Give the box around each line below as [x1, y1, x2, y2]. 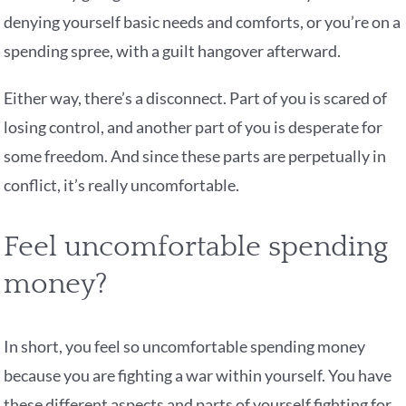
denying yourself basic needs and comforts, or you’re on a [4, 12, 401, 33]
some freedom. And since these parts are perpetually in [4, 146, 387, 167]
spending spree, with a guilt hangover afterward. [4, 41, 342, 62]
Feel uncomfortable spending [4, 231, 389, 264]
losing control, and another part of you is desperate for [4, 117, 383, 138]
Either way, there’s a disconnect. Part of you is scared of [4, 88, 388, 109]
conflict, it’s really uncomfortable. [4, 175, 240, 196]
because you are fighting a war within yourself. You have [4, 365, 392, 386]
